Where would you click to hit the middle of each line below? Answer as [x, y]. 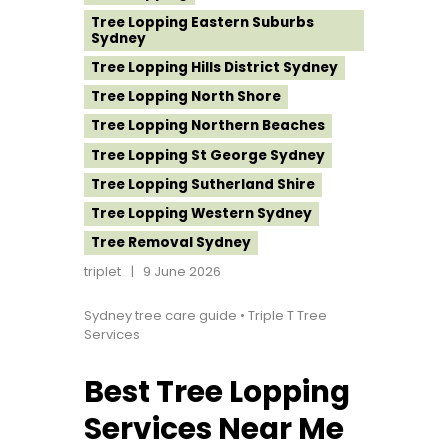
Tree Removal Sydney [170, 243]
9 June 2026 [182, 272]
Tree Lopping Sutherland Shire [202, 184]
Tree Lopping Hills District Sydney [214, 67]
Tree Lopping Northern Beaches [207, 126]
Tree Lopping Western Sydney [201, 214]
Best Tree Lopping [217, 391]
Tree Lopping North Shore [185, 97]
